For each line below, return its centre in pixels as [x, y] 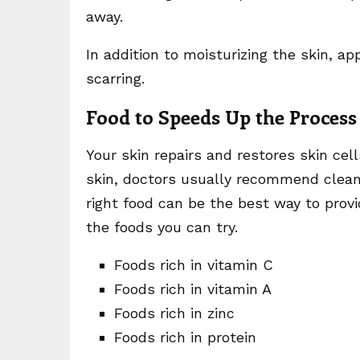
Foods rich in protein [185, 337]
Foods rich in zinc [174, 313]
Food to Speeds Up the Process [221, 117]
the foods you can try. [162, 227]
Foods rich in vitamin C [194, 265]
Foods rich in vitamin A [193, 289]
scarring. [115, 78]
